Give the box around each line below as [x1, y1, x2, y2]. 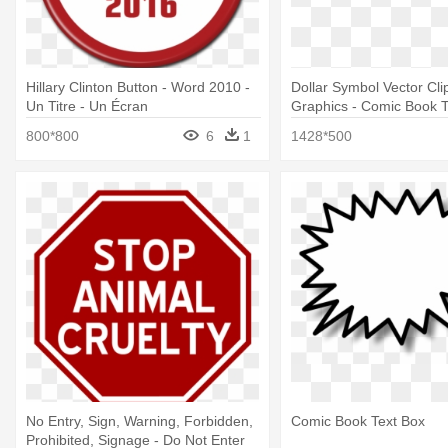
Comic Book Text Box [290, 413, 425, 430]
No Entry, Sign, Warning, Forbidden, [26, 413, 253, 430]
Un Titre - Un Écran [26, 97, 148, 114]
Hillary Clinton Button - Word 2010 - [26, 78, 250, 95]
